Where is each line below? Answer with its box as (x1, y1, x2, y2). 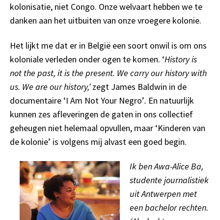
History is (165, 53, 197, 65)
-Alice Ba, (170, 161, 203, 172)
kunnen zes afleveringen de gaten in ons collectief (10, 108, 193, 120)
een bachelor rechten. (130, 202, 208, 214)
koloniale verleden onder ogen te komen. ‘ (10, 53, 165, 65)
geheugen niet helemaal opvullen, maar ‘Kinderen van (10, 122, 205, 134)
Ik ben (130, 161, 154, 172)
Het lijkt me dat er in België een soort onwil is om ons (10, 39, 207, 51)
